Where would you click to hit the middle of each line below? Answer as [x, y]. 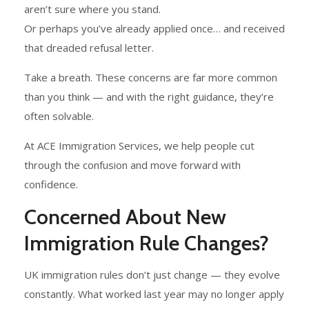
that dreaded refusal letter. [89, 48]
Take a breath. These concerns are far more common [151, 78]
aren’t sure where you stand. [92, 9]
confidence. [51, 185]
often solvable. [59, 116]
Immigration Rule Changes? [147, 243]
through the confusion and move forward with [132, 165]
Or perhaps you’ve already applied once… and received [154, 29]
